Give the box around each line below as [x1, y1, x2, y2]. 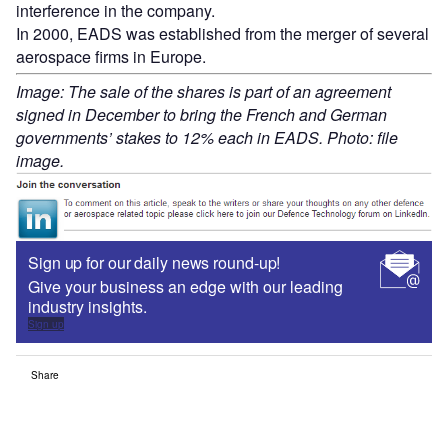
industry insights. [28, 295, 147, 319]
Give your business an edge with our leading [28, 275, 343, 299]
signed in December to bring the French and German [16, 102, 387, 126]
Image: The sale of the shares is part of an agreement [16, 79, 391, 103]
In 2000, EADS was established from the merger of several [16, 21, 429, 45]
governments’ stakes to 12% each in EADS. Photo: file [16, 125, 398, 149]
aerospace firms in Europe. [16, 44, 206, 68]
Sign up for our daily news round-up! [28, 251, 281, 275]
